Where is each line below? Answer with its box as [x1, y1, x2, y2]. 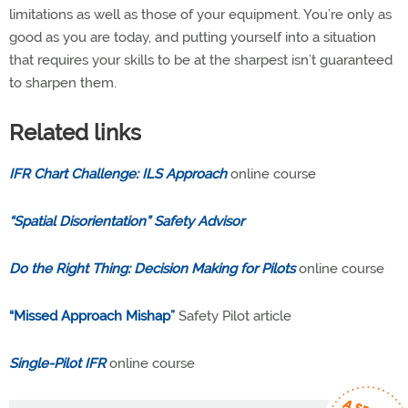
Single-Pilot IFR [9, 355, 106, 372]
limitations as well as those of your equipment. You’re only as [9, 6, 392, 23]
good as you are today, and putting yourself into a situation [9, 29, 376, 46]
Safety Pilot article [175, 308, 291, 324]
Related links [9, 119, 141, 146]
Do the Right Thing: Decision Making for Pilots [9, 260, 295, 277]
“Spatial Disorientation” [9, 213, 154, 229]
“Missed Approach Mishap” [9, 308, 175, 324]
